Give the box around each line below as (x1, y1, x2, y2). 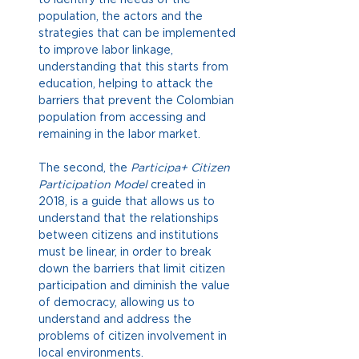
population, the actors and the (38, 10, 206, 23)
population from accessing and (38, 111, 209, 124)
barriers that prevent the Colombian (38, 94, 237, 107)
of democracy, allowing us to (38, 296, 198, 309)
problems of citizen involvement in (38, 329, 230, 343)
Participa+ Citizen (131, 161, 233, 175)
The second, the (38, 161, 127, 175)
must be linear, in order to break (38, 245, 215, 259)
